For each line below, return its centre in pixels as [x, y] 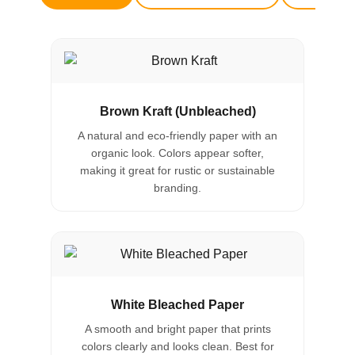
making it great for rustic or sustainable [177, 171]
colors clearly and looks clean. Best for [177, 347]
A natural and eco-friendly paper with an [177, 136]
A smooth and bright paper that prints [177, 329]
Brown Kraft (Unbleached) [177, 112]
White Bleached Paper [177, 305]
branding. [177, 188]
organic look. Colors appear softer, [177, 153]
